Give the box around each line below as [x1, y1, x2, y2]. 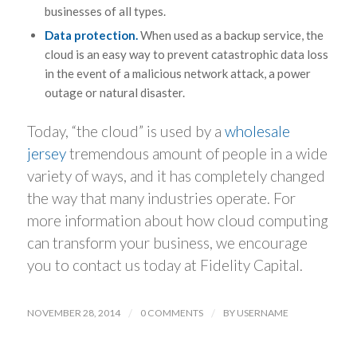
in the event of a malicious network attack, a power [44, 66, 311, 81]
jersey [26, 144, 66, 163]
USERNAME [236, 307, 288, 320]
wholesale [224, 122, 290, 141]
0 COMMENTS [139, 307, 203, 320]
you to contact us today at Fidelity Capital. [26, 256, 303, 275]
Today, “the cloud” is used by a [26, 122, 225, 141]
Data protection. [44, 28, 140, 43]
